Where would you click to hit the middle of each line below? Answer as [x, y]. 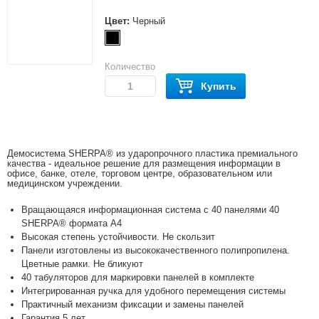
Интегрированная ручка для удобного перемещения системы [153, 291]
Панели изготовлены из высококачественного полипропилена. [156, 250]
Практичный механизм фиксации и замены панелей [132, 304]
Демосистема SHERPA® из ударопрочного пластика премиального [152, 153]
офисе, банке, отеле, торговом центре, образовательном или [140, 173]
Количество [130, 67]
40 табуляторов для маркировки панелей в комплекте [138, 277]
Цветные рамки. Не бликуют [82, 264]
